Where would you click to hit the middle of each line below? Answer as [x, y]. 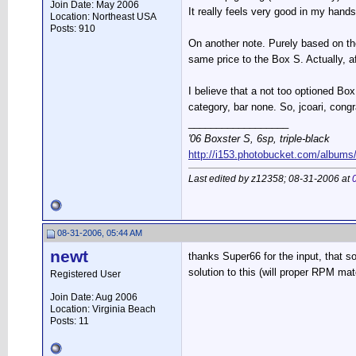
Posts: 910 [73, 29]
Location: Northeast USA [103, 17]
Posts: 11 [70, 321]
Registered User [85, 274]
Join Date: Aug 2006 [94, 297]
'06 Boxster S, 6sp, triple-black [259, 139]
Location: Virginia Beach [103, 309]
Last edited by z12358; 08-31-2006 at [270, 179]
